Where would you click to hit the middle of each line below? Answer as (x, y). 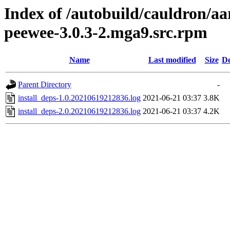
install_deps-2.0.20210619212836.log (79, 111)
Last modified (172, 60)
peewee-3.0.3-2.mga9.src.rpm (106, 32)
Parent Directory (45, 85)
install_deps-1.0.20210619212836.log (79, 98)
